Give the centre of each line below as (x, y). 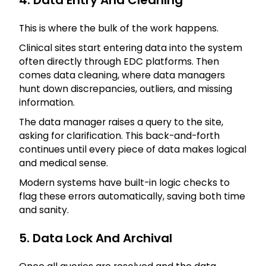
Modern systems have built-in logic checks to (124, 183)
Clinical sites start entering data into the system (131, 48)
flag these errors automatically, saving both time (132, 197)
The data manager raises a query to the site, (121, 122)
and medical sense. (64, 163)
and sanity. (44, 210)
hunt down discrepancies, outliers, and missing (126, 89)
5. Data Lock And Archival (96, 238)
